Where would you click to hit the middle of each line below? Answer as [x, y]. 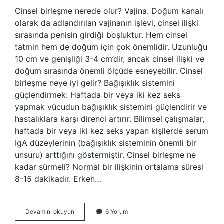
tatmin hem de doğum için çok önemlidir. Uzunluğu [111, 47]
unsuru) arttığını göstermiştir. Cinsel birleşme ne [105, 155]
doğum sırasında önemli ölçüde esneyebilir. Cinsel [109, 71]
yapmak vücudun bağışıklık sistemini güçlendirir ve [111, 107]
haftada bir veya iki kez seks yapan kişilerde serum [112, 131]
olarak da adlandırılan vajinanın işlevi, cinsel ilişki [107, 23]
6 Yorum [117, 212]
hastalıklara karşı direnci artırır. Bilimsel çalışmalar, [110, 119]
